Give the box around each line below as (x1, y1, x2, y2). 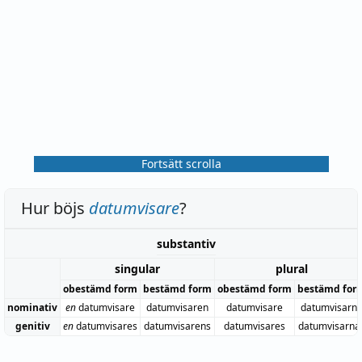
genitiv (15, 318, 50, 333)
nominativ (7, 300, 57, 314)
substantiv (157, 235, 216, 251)
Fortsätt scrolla (141, 155, 221, 171)
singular (115, 260, 160, 276)
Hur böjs (21, 196, 89, 219)
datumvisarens (144, 318, 211, 333)
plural (276, 260, 308, 276)
